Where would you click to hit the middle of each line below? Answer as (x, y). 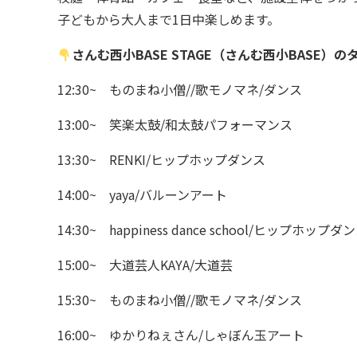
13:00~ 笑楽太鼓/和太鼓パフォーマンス (175, 124)
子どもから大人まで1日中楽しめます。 (169, 19)
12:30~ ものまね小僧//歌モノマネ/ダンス (180, 89)
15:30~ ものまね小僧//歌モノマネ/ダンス (180, 300)
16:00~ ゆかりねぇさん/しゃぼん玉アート (181, 335)
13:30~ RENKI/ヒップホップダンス (161, 159)
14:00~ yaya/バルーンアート (142, 194)
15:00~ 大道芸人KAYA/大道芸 (145, 265)
